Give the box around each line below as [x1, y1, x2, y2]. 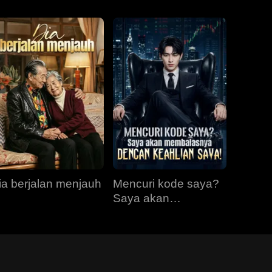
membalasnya [113, 206, 187, 219]
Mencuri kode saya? [113, 177, 219, 190]
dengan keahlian [113, 221, 200, 234]
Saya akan [113, 192, 169, 205]
